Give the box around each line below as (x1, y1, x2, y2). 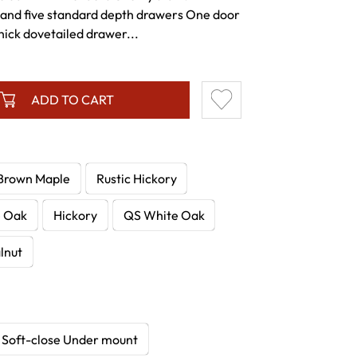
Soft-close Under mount (2, 331, 139, 347)
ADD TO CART (30, 92, 114, 108)
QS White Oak (123, 206, 205, 223)
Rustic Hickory (96, 171, 177, 187)
